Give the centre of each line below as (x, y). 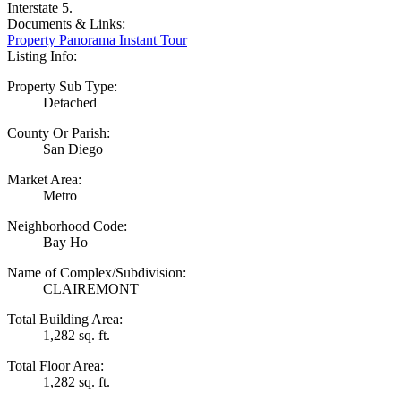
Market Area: (44, 179)
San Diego (73, 149)
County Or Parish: (59, 132)
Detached (70, 102)
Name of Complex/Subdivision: (97, 272)
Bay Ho (65, 242)
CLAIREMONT (91, 288)
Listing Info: (42, 55)
